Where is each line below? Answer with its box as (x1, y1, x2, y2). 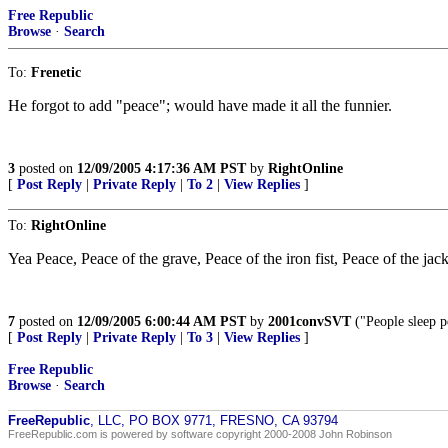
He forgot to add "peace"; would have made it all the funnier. (8, 97, 392, 114)
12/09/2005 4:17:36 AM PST (77, 161, 246, 176)
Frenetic (31, 65, 81, 80)
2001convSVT (268, 314, 351, 329)
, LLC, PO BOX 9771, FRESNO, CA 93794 (90, 413, 338, 428)
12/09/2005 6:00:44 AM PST (77, 314, 246, 329)
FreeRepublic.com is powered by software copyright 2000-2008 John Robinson (8, 428, 392, 440)
